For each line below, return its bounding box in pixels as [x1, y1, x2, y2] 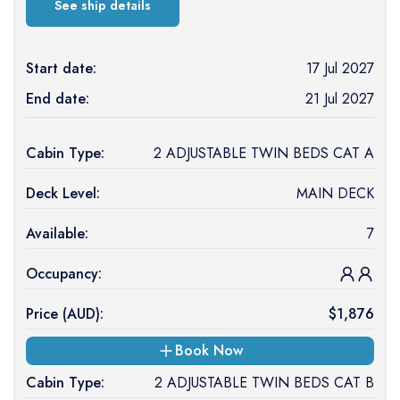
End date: [26, 88, 89, 109]
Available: [26, 223, 88, 244]
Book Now [174, 340, 243, 361]
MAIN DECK [296, 183, 374, 204]
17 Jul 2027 [306, 58, 374, 79]
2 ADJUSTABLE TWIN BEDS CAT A [153, 143, 374, 163]
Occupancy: [26, 263, 102, 284]
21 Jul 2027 [305, 88, 374, 109]
